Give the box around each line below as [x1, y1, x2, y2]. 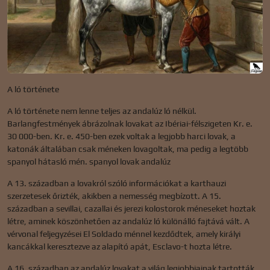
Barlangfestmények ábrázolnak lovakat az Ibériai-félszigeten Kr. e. [7, 118, 253, 128]
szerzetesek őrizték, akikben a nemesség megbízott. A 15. [7, 190, 221, 201]
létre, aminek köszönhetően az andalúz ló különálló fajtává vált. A [7, 216, 250, 226]
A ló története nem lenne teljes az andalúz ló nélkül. [7, 105, 196, 116]
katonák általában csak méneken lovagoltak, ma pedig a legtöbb [7, 143, 248, 154]
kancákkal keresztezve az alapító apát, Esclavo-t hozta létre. [7, 241, 232, 251]
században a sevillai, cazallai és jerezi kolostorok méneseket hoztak [7, 203, 256, 213]
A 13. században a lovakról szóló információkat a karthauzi [7, 178, 226, 188]
